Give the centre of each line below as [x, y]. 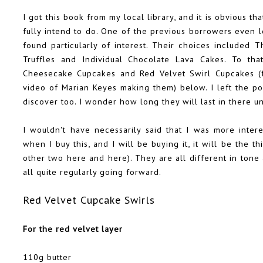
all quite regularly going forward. [92, 172]
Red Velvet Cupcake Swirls [89, 200]
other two [45, 158]
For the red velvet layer [74, 229]
